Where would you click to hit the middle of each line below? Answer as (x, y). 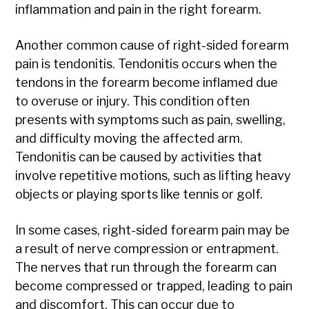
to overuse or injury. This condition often (133, 101)
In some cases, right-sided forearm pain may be (153, 230)
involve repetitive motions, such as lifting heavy (153, 176)
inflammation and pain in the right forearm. (139, 10)
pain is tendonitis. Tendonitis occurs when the (147, 64)
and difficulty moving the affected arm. (129, 139)
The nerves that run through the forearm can (146, 268)
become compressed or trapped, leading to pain (154, 286)
